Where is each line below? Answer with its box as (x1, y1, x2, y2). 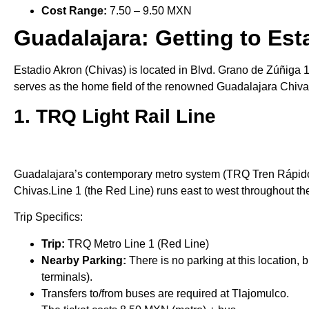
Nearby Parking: (41, 254, 129, 266)
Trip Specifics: (14, 211, 83, 223)
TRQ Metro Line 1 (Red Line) (68, 237, 209, 250)
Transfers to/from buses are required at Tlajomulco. (41, 287, 289, 299)
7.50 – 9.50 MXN (110, 4, 192, 17)
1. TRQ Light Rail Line (14, 105, 221, 127)
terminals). (41, 270, 92, 283)
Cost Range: (41, 4, 110, 17)
